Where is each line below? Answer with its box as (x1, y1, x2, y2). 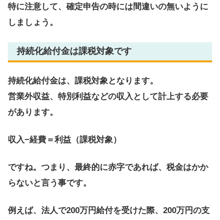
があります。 (8, 108, 58, 117)
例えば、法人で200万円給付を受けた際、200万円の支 (8, 205, 210, 215)
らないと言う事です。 (8, 178, 91, 188)
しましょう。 (8, 18, 58, 27)
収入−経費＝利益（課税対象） (8, 135, 121, 144)
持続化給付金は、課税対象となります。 (8, 76, 158, 86)
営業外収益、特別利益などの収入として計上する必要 (8, 92, 208, 102)
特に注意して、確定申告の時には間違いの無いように (8, 2, 208, 12)
